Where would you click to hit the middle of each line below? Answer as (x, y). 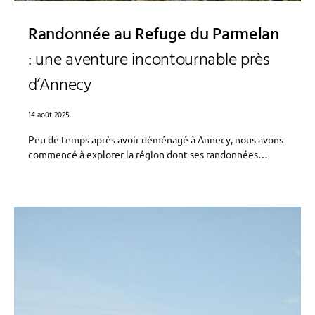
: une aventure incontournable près (149, 60)
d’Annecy (60, 86)
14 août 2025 (49, 115)
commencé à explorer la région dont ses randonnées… (148, 154)
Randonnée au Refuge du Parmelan (154, 35)
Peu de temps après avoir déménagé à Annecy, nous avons (156, 139)
